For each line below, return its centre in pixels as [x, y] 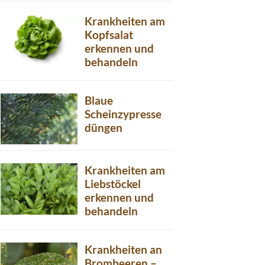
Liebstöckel [113, 184]
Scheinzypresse [123, 114]
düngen [104, 127]
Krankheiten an [123, 249]
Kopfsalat [109, 35]
